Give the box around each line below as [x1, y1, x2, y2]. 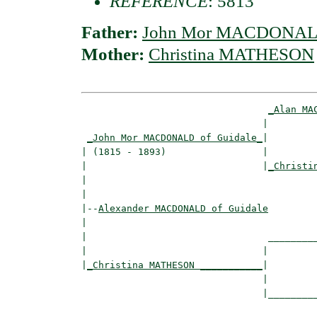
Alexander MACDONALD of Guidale [98, 203, 268, 214]
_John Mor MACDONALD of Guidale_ [87, 132, 263, 144]
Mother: [81, 45, 149, 64]
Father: [81, 23, 142, 42]
